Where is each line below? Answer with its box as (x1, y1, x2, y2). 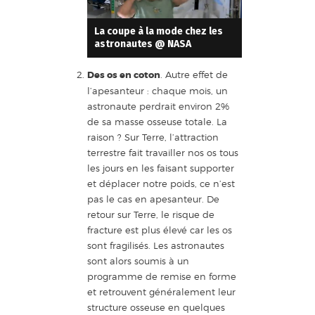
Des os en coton (86, 68, 160, 81)
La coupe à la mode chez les (94, 25, 223, 37)
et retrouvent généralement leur (86, 285, 236, 297)
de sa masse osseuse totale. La (86, 115, 227, 127)
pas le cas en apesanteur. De (86, 193, 219, 205)
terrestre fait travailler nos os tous (86, 146, 238, 158)
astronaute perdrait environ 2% (86, 100, 229, 112)
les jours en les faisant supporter (86, 162, 234, 174)
